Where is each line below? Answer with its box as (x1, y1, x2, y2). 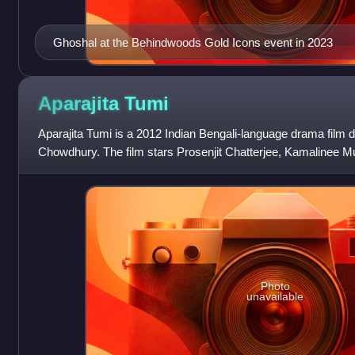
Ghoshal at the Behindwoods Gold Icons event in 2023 (52, 36, 333, 50)
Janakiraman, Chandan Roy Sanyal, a (37, 163, 235, 177)
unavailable (246, 289, 304, 303)
